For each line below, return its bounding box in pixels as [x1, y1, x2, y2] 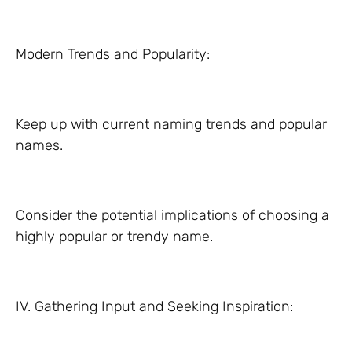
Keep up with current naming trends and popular [16, 115, 327, 133]
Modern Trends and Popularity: [16, 46, 210, 63]
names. [16, 137, 63, 154]
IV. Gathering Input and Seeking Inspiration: [16, 298, 293, 315]
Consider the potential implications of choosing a [16, 207, 329, 224]
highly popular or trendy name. [16, 228, 213, 245]
